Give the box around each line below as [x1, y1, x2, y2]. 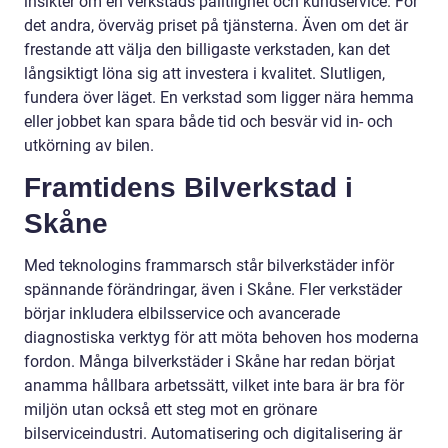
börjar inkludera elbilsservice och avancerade [24, 304, 340, 324]
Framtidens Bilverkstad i [24, 172, 353, 204]
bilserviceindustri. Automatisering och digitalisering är [24, 424, 402, 444]
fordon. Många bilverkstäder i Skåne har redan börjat [24, 352, 395, 372]
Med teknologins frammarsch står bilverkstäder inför [24, 256, 394, 276]
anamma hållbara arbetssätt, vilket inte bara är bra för [24, 376, 404, 396]
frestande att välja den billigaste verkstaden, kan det [24, 40, 390, 60]
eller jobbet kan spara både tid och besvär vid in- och [24, 112, 393, 132]
